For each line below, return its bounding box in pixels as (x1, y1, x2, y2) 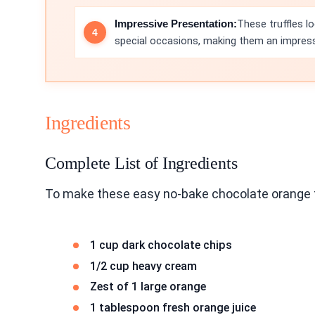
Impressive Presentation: (115, 17, 237, 30)
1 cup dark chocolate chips (90, 238, 232, 252)
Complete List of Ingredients (45, 153, 238, 172)
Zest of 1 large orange (90, 280, 206, 294)
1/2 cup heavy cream (90, 259, 197, 273)
